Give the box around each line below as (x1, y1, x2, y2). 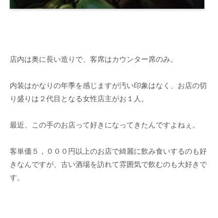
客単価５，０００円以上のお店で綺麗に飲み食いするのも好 (10, 147, 207, 156)
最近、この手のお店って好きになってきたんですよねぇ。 (10, 121, 200, 129)
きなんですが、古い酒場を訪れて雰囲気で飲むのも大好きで (10, 160, 207, 169)
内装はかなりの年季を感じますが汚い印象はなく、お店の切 (10, 81, 207, 90)
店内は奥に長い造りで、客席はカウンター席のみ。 (10, 55, 178, 64)
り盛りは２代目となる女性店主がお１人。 (10, 94, 148, 103)
